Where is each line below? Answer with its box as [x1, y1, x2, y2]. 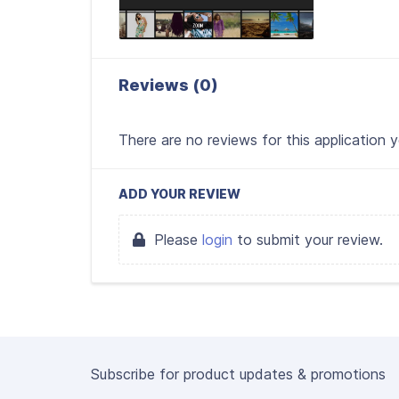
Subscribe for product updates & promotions [91, 365, 386, 383]
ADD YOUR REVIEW [118, 186, 240, 201]
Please [145, 231, 202, 248]
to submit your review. [232, 231, 383, 248]
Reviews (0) [118, 76, 218, 94]
